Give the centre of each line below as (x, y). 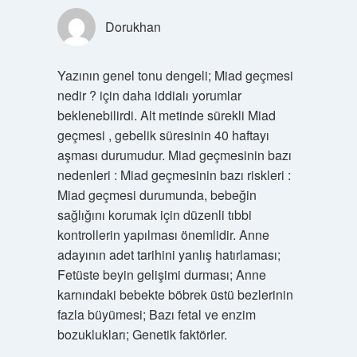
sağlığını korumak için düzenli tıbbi (154, 214)
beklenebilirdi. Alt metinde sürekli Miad (166, 115)
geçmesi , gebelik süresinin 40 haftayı (163, 135)
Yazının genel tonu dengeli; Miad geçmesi (175, 75)
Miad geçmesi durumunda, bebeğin (157, 194)
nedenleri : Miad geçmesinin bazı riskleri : (174, 175)
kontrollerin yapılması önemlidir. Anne (163, 234)
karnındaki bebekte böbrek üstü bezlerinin (175, 294)
